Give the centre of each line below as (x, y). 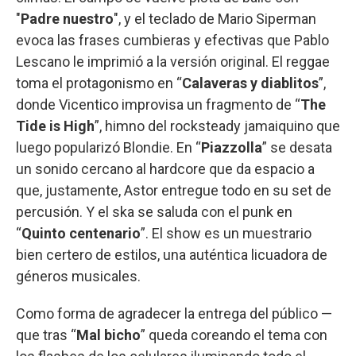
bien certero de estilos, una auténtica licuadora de (172, 254)
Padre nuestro (67, 18)
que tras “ (46, 335)
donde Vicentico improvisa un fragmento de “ (158, 104)
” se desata (297, 147)
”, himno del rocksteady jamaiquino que (217, 126)
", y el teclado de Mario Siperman (215, 18)
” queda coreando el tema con (234, 335)
